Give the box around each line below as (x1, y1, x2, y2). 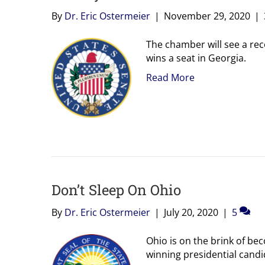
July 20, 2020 (164, 205, 218, 219)
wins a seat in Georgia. (146, 51, 246, 64)
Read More (146, 70, 195, 84)
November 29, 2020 (164, 9, 250, 22)
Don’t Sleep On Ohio (51, 180, 181, 199)
